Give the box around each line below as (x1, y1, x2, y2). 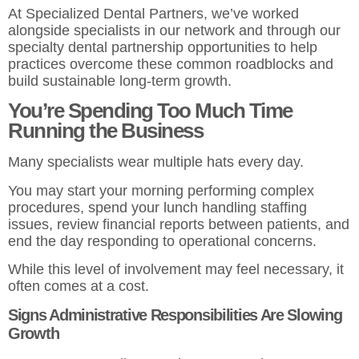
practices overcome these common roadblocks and (8, 55, 333, 72)
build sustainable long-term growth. (8, 72, 232, 89)
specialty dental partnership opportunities (8, 38, 274, 55)
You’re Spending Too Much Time (8, 99, 292, 123)
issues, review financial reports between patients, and (8, 216, 349, 232)
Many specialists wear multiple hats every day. (8, 154, 304, 171)
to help (274, 38, 317, 55)
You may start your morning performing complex (8, 182, 314, 199)
